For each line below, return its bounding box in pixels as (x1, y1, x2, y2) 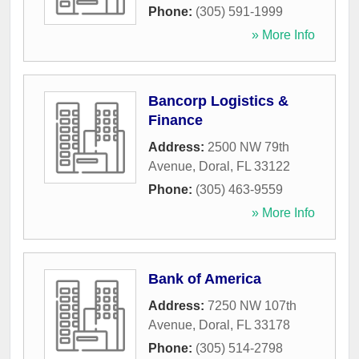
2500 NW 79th (208, 140, 289, 155)
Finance (148, 112, 203, 129)
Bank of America (148, 271, 261, 288)
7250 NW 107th (208, 299, 296, 313)
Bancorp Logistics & (148, 93, 288, 110)
